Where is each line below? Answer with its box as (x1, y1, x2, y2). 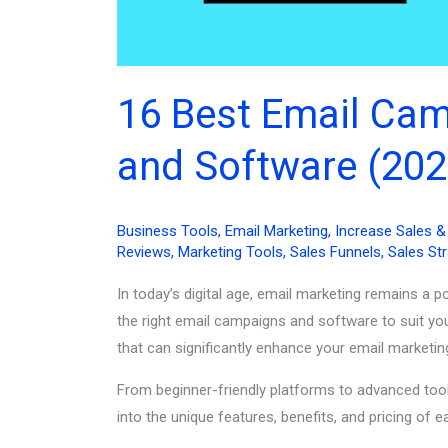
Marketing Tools (178, 242, 283, 261)
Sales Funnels (290, 242, 381, 261)
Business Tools (117, 221, 218, 240)
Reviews (117, 242, 171, 261)
